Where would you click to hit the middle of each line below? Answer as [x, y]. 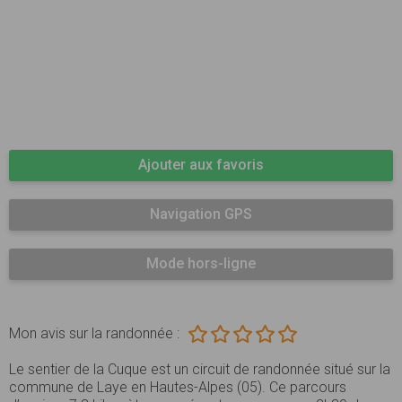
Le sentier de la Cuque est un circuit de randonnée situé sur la [200, 369]
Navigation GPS [201, 214]
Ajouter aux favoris [201, 164]
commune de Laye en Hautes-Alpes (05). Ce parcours [178, 387]
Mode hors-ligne [201, 263]
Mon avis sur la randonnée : [94, 333]
